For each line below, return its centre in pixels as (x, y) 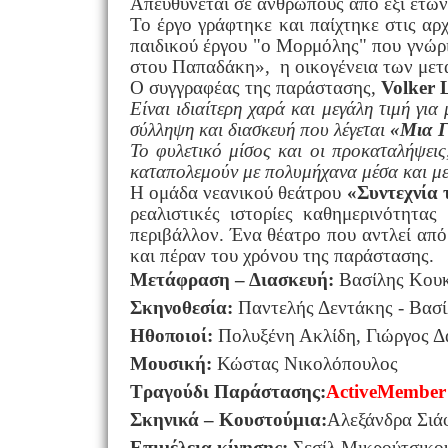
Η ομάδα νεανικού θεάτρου (238, 192)
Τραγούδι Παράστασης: (227, 391)
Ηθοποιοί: (171, 335)
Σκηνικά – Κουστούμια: (228, 419)
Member (411, 391)
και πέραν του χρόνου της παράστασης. (281, 255)
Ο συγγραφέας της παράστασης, (255, 87)
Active (351, 391)
